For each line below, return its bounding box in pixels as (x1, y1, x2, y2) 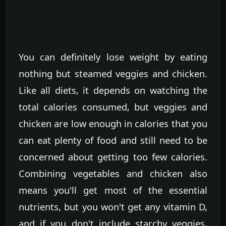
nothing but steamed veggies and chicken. (19, 67, 207, 80)
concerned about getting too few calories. (19, 150, 207, 163)
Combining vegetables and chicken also (19, 167, 207, 180)
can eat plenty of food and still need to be (19, 134, 207, 147)
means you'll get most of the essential (19, 184, 207, 197)
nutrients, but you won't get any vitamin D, (19, 200, 207, 213)
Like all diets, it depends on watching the (19, 84, 207, 97)
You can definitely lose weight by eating (19, 50, 207, 64)
